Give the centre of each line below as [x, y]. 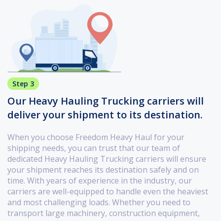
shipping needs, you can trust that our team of [94, 148]
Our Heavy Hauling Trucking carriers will [106, 101]
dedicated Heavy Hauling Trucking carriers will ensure [107, 159]
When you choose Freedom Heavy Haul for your [96, 137]
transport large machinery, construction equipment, [104, 213]
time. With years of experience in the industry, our [100, 181]
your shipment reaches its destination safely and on [103, 170]
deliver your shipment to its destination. [105, 115]
